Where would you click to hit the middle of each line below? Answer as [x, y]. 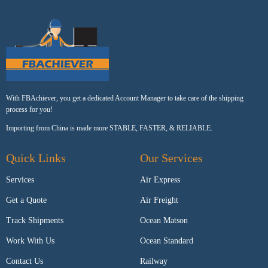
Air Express [160, 180]
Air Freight [159, 200]
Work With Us [30, 241]
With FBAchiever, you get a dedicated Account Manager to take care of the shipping [125, 98]
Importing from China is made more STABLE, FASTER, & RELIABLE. [109, 128]
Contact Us [25, 261]
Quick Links [36, 158]
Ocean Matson [164, 221]
